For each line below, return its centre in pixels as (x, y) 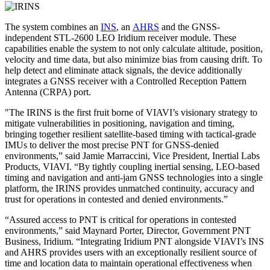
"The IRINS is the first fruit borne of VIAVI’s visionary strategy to (131, 112)
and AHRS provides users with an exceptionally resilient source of (131, 252)
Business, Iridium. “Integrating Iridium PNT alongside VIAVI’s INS (134, 241)
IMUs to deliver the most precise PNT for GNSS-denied (112, 145)
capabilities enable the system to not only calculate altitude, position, (134, 48)
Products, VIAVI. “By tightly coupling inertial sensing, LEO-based (132, 166)
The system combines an (53, 27)
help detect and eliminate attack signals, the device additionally (124, 70)
